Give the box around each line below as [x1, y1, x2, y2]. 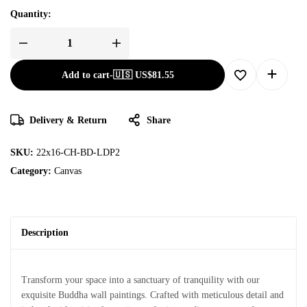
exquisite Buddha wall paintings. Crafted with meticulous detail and [21, 289, 284, 300]
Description [21, 227, 69, 238]
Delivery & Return [29, 114, 107, 125]
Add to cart [61, 69, 110, 80]
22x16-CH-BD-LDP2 [36, 147, 120, 158]
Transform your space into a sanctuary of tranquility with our [21, 274, 260, 285]
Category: [10, 165, 54, 176]
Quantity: [10, 8, 51, 19]
